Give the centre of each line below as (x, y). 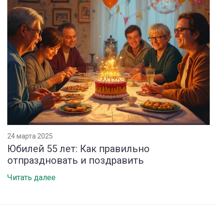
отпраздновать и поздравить (76, 160)
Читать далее (31, 177)
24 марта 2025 (30, 136)
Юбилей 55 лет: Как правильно (78, 148)
